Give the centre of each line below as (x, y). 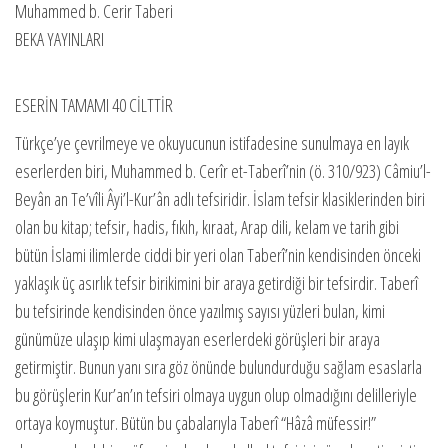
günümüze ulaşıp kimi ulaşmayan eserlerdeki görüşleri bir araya (197, 339)
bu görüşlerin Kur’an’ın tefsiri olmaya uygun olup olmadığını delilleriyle (216, 395)
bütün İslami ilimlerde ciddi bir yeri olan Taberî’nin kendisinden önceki (218, 255)
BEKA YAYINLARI (59, 39)
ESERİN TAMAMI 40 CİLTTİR (94, 105)
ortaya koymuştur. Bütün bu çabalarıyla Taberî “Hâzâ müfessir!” (195, 423)
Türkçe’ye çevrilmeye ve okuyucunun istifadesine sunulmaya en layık (212, 143)
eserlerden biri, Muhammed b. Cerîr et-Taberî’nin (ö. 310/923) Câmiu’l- (223, 171)
